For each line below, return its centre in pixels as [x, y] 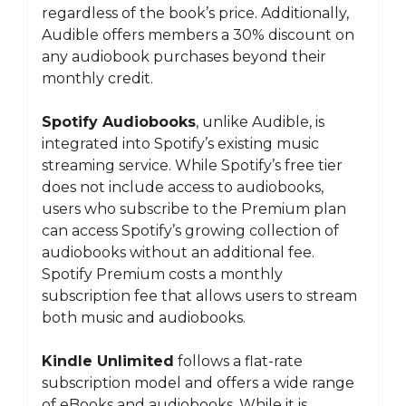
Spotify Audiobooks [119, 122]
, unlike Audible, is [260, 122]
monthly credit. [97, 78]
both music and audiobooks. [144, 318]
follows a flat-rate [238, 361]
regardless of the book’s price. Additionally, [195, 13]
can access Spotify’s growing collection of [190, 231]
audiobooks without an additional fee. [178, 252]
